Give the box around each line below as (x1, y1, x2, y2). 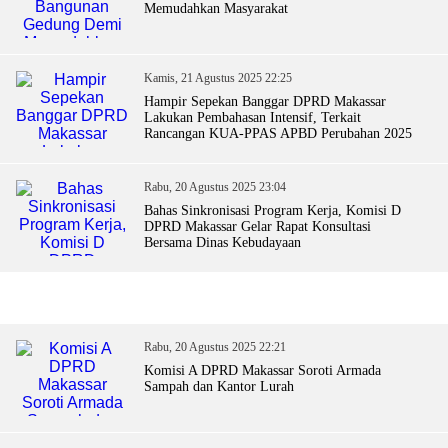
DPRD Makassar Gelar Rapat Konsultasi (144, 218, 371, 234)
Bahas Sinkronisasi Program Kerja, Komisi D (144, 202, 401, 218)
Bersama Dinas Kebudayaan (144, 234, 301, 250)
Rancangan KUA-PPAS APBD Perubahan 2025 (144, 125, 412, 141)
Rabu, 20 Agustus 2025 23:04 (144, 179, 286, 194)
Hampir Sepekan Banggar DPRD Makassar (144, 93, 386, 109)
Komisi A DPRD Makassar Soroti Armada (144, 362, 381, 378)
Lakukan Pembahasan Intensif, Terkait (144, 109, 361, 125)
